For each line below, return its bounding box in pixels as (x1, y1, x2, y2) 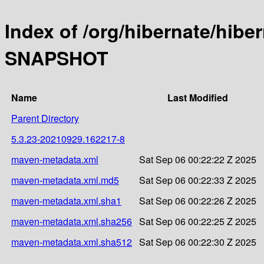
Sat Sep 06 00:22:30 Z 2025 (139, 235, 256, 249)
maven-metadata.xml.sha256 (11, 214, 132, 228)
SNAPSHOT (5, 44, 108, 72)
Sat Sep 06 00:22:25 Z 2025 (139, 214, 256, 228)
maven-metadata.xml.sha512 (11, 235, 132, 249)
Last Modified (167, 90, 228, 104)
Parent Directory (11, 111, 79, 125)
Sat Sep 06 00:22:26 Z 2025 (139, 193, 256, 207)
